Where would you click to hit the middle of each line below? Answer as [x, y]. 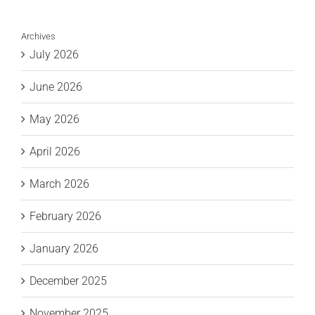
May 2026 [54, 120]
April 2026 [55, 152]
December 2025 [68, 281]
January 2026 [64, 249]
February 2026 [65, 217]
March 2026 [59, 184]
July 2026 [54, 55]
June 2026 [56, 87]
